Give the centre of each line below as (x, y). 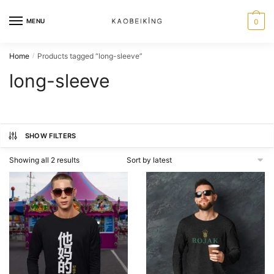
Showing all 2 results (44, 160)
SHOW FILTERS (50, 136)
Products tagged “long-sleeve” (90, 56)
